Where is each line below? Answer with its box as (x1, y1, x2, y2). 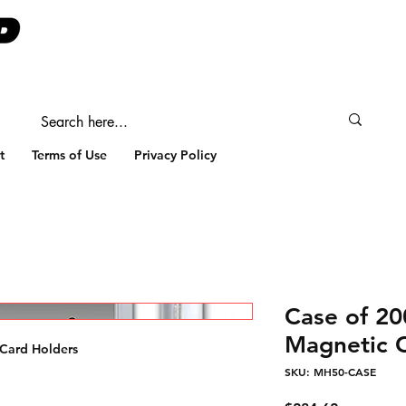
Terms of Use (32, 147, 107, 163)
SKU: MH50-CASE (285, 364, 376, 379)
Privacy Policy (134, 147, 217, 163)
